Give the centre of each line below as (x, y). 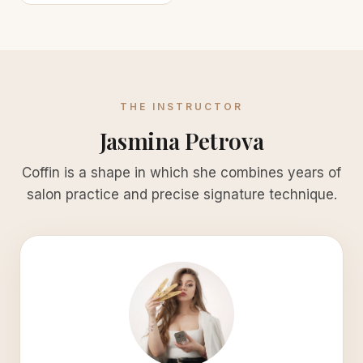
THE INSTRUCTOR (181, 107)
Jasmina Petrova (181, 141)
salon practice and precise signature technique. (181, 194)
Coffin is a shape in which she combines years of (181, 173)
